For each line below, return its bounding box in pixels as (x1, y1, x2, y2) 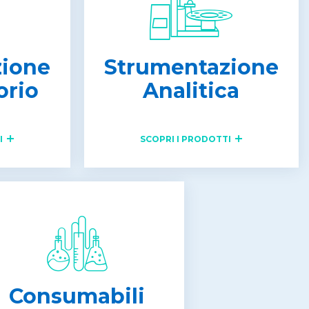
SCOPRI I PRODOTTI (140, 134, 232, 144)
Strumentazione (103, 54, 279, 80)
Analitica (143, 78, 240, 103)
